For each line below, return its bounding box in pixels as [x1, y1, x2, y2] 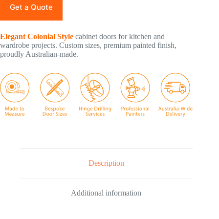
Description [88, 159, 124, 168]
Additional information [71, 188, 142, 197]
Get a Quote [10, 2, 53, 12]
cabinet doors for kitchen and [75, 32, 165, 41]
